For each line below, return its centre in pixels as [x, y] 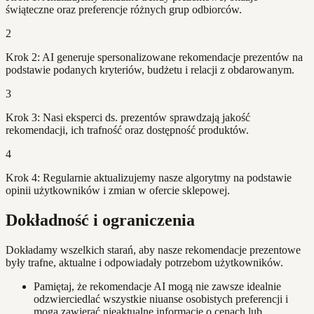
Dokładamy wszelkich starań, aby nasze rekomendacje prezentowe [153, 250]
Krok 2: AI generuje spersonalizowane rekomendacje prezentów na [154, 57]
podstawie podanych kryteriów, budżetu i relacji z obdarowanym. [150, 70]
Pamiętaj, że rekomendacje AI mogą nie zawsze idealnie [157, 287]
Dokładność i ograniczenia [100, 220]
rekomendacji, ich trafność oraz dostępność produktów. [127, 130]
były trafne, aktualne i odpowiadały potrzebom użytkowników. [144, 263]
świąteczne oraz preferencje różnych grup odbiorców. [124, 10]
